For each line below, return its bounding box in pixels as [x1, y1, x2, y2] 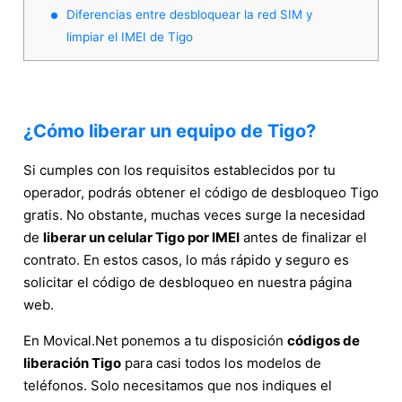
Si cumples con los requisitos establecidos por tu [23, 161, 336, 179]
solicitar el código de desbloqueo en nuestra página [23, 273, 352, 291]
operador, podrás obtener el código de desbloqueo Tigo [23, 183, 379, 201]
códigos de [287, 331, 360, 349]
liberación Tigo [23, 354, 121, 371]
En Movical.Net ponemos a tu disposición [23, 331, 287, 349]
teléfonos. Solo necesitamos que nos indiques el [23, 376, 332, 394]
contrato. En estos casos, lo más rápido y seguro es [23, 250, 349, 268]
